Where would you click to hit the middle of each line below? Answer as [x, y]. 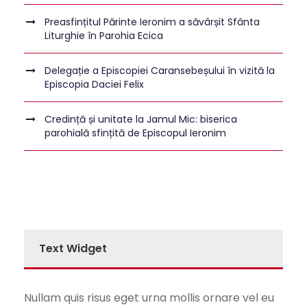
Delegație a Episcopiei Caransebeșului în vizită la [160, 71]
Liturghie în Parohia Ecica [104, 36]
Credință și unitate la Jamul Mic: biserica [141, 120]
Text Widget [73, 249]
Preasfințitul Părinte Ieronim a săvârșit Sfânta [152, 22]
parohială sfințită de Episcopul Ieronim [135, 133]
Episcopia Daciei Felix [94, 85]
